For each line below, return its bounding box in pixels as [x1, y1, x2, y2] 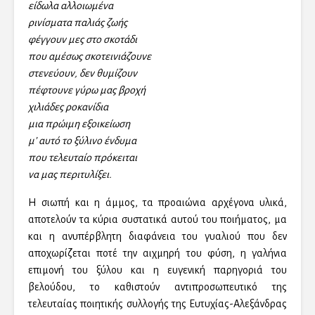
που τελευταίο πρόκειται [28, 152, 137, 164]
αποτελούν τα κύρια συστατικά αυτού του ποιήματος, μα [28, 214, 287, 226]
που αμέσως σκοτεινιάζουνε [28, 51, 151, 63]
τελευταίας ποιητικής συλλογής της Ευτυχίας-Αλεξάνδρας [28, 298, 287, 310]
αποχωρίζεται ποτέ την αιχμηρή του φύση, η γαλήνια [28, 247, 287, 259]
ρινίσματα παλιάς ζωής [28, 17, 127, 29]
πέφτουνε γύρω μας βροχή [28, 84, 146, 96]
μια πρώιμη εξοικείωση [28, 118, 130, 130]
